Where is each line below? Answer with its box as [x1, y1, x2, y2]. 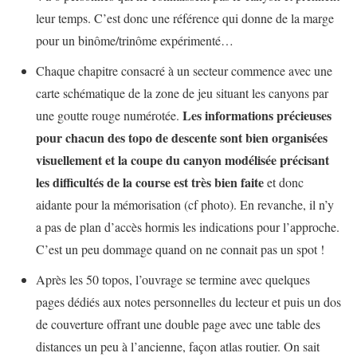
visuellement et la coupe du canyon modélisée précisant [36, 151, 329, 170]
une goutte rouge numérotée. [36, 107, 182, 124]
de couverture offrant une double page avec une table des [36, 316, 320, 333]
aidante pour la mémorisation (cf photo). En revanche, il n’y [36, 196, 334, 214]
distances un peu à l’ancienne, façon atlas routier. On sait [36, 338, 320, 355]
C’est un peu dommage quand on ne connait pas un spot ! [36, 241, 324, 258]
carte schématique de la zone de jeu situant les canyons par [36, 84, 328, 102]
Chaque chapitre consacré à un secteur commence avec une [36, 62, 332, 80]
